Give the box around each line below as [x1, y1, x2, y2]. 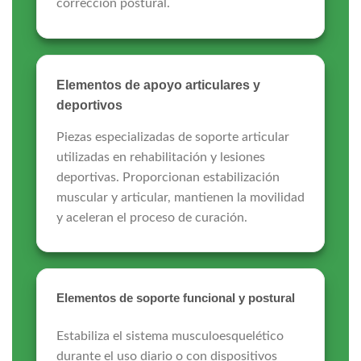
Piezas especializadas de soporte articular [56, 130, 289, 143]
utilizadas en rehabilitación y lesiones [56, 150, 265, 164]
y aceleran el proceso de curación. [56, 210, 247, 224]
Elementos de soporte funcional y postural [56, 291, 295, 305]
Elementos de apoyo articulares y [56, 77, 260, 92]
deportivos [56, 98, 122, 112]
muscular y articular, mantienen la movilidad [56, 190, 305, 204]
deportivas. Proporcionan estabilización [56, 170, 280, 184]
